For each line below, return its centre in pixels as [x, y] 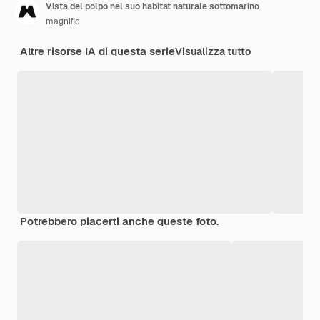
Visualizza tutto [213, 52]
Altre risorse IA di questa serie [97, 51]
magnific [63, 22]
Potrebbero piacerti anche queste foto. [119, 221]
